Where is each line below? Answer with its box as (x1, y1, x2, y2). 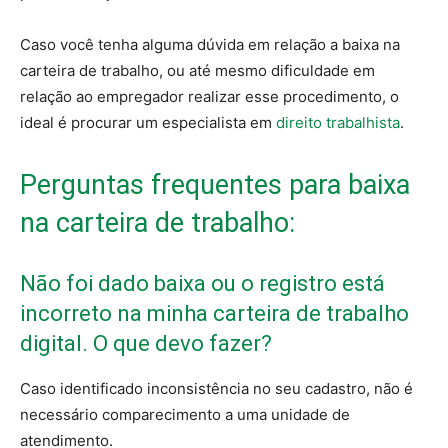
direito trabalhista (276, 113, 400, 133)
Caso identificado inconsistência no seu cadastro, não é (20, 379, 413, 399)
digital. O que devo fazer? (20, 331, 272, 357)
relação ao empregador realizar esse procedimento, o (20, 87, 399, 107)
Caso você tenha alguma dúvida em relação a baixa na (20, 35, 400, 55)
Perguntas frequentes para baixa (20, 169, 410, 202)
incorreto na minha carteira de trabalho (20, 301, 409, 327)
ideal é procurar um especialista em (20, 113, 276, 133)
